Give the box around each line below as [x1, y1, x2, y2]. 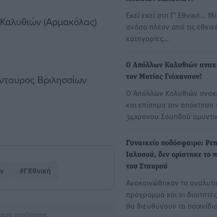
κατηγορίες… [126, 32, 169, 44]
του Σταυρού [126, 163, 168, 171]
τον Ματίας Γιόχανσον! [126, 73, 202, 81]
